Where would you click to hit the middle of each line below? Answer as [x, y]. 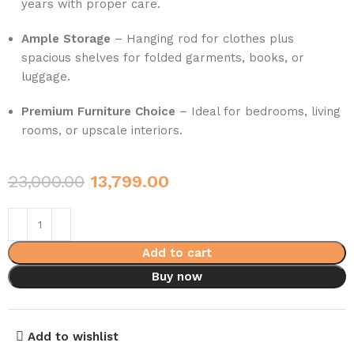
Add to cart [177, 253]
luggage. [46, 77]
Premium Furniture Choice [99, 111]
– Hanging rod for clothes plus [203, 39]
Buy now [177, 277]
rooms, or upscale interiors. [102, 130]
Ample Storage [66, 39]
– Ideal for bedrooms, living [258, 111]
